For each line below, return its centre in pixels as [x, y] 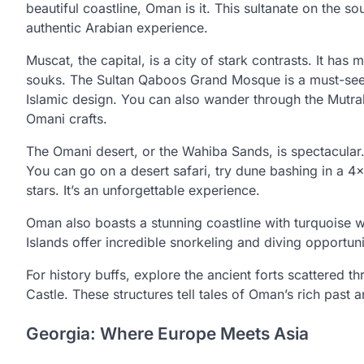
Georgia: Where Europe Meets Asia [167, 333]
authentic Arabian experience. [117, 27]
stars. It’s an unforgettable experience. [143, 190]
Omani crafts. [67, 118]
